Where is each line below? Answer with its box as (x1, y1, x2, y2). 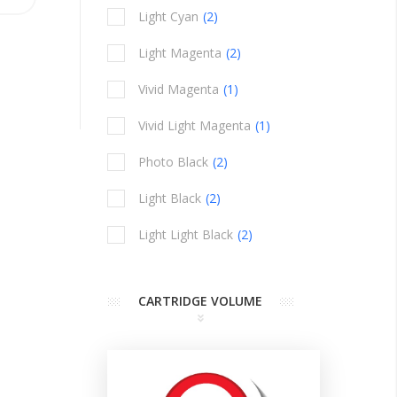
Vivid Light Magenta (138, 117, 251, 134)
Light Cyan (138, 8, 198, 25)
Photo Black (138, 153, 208, 170)
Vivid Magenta (138, 81, 219, 97)
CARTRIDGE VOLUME (138, 292, 262, 309)
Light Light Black (138, 226, 233, 243)
